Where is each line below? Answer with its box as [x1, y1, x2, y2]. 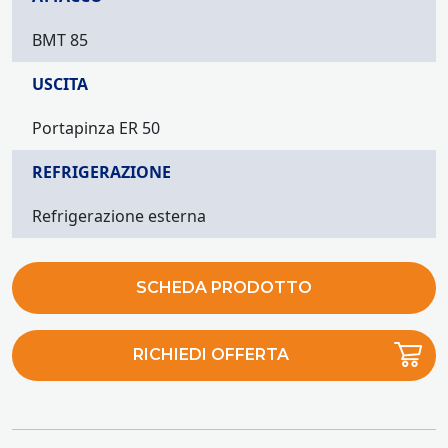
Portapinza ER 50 [32, 117, 160, 139]
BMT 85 [32, 29, 88, 51]
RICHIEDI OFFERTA [133, 345, 290, 365]
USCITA [32, 73, 88, 95]
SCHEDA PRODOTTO [136, 277, 312, 297]
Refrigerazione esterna [32, 205, 206, 227]
